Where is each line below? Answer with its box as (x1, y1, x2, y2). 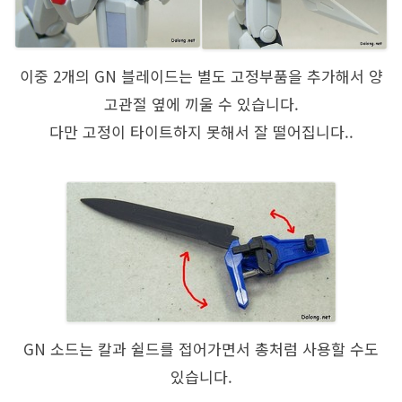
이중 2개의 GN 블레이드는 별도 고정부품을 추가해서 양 (19, 65, 383, 88)
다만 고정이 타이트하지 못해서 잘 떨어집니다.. (48, 120, 354, 144)
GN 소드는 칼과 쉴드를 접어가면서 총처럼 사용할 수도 (23, 337, 379, 361)
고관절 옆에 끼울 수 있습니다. (103, 92, 299, 116)
